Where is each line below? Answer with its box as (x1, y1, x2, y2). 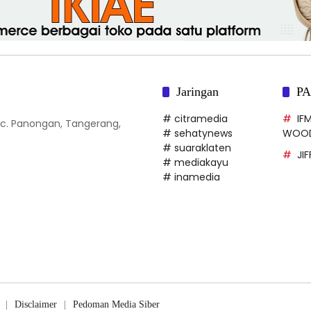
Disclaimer (15, 299, 57, 310)
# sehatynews (162, 126, 233, 140)
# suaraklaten (162, 140, 231, 155)
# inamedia (162, 169, 220, 184)
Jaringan (176, 84, 219, 99)
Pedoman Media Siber (73, 299, 160, 310)
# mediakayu (162, 155, 228, 169)
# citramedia (162, 111, 228, 126)
